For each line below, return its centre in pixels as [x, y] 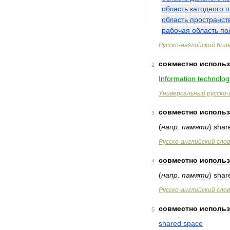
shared [170, 223]
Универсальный [182, 93]
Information [177, 79]
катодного [207, 9]
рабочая [176, 30]
